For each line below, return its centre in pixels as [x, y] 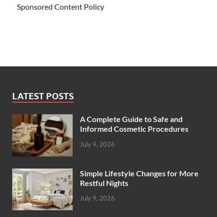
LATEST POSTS [43, 96]
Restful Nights [104, 183]
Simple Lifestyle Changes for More [139, 173]
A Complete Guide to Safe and [131, 119]
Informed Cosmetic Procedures [134, 129]
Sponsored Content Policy [61, 7]
